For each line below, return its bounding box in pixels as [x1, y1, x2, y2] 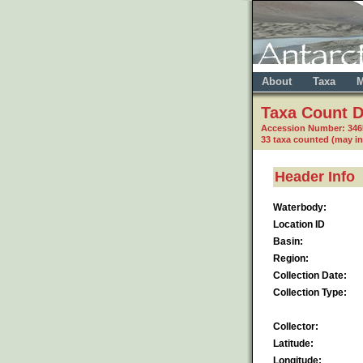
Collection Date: [273, 269, 347, 281]
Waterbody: [273, 201, 327, 213]
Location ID [273, 218, 325, 230]
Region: [273, 252, 309, 264]
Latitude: [273, 337, 314, 349]
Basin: [273, 235, 303, 247]
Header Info [275, 168, 355, 185]
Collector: [273, 320, 318, 332]
